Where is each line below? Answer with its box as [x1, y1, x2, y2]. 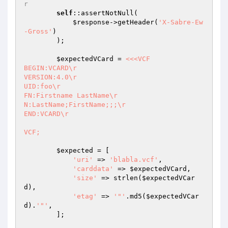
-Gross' [24, 27, 52, 35]
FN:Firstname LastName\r [24, 92, 118, 99]
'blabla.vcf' [109, 156, 158, 163]
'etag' [73, 192, 97, 200]
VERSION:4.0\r [24, 73, 77, 81]
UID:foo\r [24, 82, 61, 90]
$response [73, 18, 109, 26]
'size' [73, 174, 97, 182]
